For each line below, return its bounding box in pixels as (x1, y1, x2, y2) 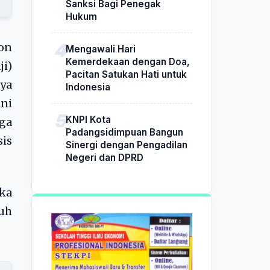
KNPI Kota (66, 113, 111, 125)
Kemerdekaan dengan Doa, (66, 55, 190, 67)
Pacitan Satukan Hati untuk (66, 68, 187, 80)
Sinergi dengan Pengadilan (66, 139, 187, 151)
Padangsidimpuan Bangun (66, 126, 183, 138)
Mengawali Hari (66, 43, 136, 55)
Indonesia (66, 81, 110, 93)
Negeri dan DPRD (66, 151, 143, 163)
